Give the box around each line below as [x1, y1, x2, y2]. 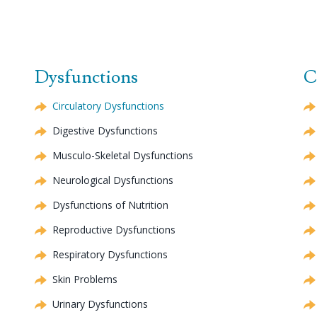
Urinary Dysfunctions [52, 296, 148, 311]
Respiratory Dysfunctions [52, 247, 168, 261]
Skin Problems [52, 272, 117, 286]
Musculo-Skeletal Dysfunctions [52, 148, 193, 162]
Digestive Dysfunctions [52, 123, 158, 137]
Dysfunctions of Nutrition [52, 197, 168, 212]
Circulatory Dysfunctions [52, 98, 164, 113]
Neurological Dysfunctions [52, 173, 173, 187]
